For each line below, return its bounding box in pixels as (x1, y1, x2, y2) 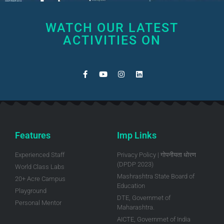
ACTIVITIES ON (63, 33, 161, 48)
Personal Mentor (15, 199, 61, 207)
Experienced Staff (15, 151, 64, 159)
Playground (15, 187, 46, 195)
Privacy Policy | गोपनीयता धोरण (117, 151, 196, 159)
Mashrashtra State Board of (117, 172, 194, 180)
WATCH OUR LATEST (45, 20, 178, 35)
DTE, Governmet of (117, 194, 170, 202)
